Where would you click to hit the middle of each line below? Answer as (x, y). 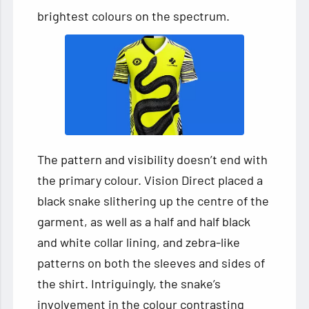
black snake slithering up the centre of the (153, 200)
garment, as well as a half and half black (144, 221)
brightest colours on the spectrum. (135, 16)
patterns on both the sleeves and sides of (151, 262)
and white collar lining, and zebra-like (139, 242)
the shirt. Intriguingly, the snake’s (129, 283)
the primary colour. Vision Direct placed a (150, 180)
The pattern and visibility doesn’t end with (153, 159)
